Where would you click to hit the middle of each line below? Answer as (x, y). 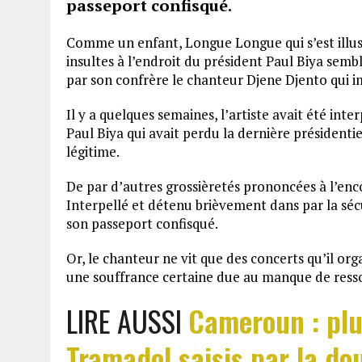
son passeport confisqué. (142, 223)
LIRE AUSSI (127, 320)
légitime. (93, 152)
